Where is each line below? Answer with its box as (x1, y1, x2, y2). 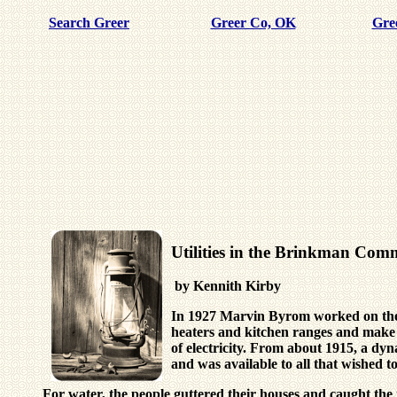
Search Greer (49, 15, 129, 30)
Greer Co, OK (210, 15, 296, 30)
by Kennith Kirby (171, 278, 281, 294)
